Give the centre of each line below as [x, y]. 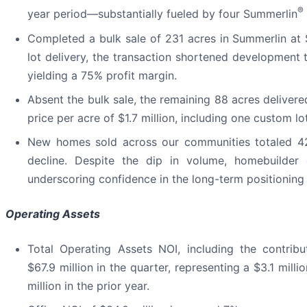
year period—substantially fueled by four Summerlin [162, 14]
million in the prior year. [88, 285]
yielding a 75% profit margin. [102, 75]
